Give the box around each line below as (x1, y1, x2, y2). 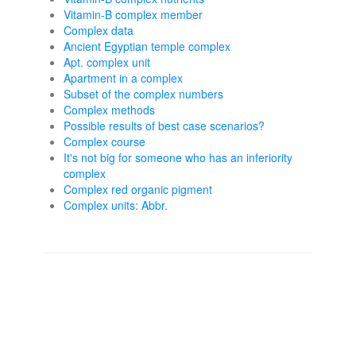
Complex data (64, 22, 133, 38)
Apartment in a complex (64, 70, 183, 86)
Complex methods (64, 102, 155, 118)
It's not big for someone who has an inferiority (64, 149, 292, 165)
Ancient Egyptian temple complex (64, 38, 230, 54)
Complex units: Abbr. (64, 197, 168, 213)
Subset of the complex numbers (64, 86, 223, 102)
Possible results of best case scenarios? (64, 118, 265, 133)
